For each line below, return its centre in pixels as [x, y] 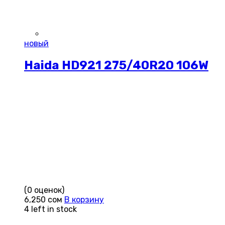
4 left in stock [50, 209]
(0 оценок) [44, 190]
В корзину [84, 199]
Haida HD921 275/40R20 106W [116, 65]
